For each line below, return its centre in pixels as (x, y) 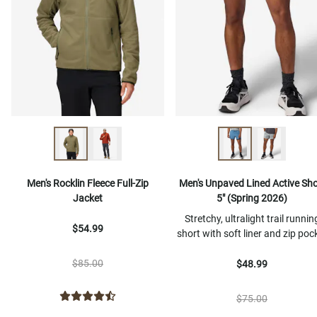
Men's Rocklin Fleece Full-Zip (88, 184)
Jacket (88, 198)
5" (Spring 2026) (252, 198)
